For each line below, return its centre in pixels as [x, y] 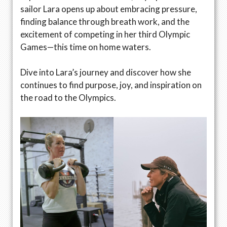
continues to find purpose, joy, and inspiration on [111, 85]
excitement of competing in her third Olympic [105, 34]
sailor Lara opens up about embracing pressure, [109, 9]
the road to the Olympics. [68, 98]
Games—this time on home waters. [86, 47]
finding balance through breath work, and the [105, 21]
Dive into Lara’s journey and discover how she [106, 72]
